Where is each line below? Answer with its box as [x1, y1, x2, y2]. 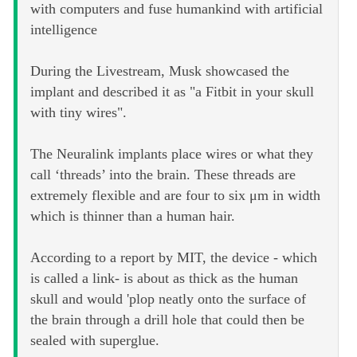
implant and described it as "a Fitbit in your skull [30, 84, 314, 100]
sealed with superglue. [30, 332, 159, 349]
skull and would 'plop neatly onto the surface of [30, 291, 306, 308]
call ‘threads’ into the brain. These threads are [30, 167, 296, 183]
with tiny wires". [30, 104, 127, 121]
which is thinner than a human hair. [30, 208, 235, 225]
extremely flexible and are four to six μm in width [30, 187, 320, 204]
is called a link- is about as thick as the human [30, 270, 298, 287]
